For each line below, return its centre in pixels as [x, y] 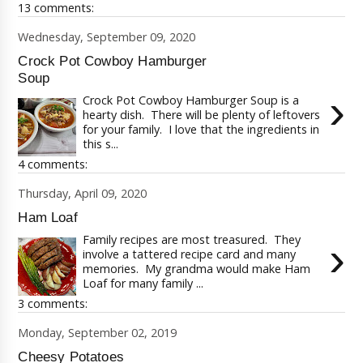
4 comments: [53, 164]
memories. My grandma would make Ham [196, 269]
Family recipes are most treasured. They [191, 240]
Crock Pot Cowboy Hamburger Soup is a [190, 100]
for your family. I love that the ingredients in [201, 130]
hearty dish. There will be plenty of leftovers [201, 115]
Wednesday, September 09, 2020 [107, 37]
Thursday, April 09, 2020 [83, 193]
